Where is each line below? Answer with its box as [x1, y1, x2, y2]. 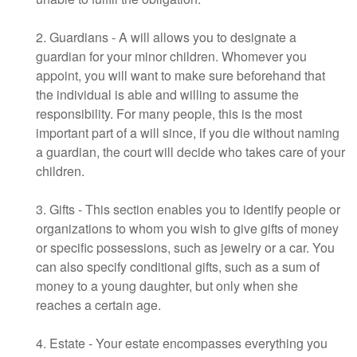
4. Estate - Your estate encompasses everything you [36, 334, 328, 353]
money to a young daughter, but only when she [36, 277, 298, 296]
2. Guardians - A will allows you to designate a [36, 28, 296, 47]
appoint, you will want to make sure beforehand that [36, 66, 325, 85]
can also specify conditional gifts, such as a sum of [36, 257, 320, 277]
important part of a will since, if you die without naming [36, 124, 339, 143]
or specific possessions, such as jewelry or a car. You [36, 238, 335, 257]
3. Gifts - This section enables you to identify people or [36, 200, 340, 219]
